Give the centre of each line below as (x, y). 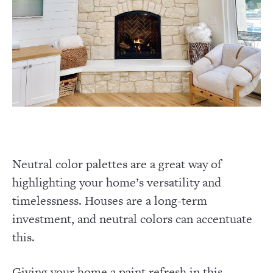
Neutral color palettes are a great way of (117, 164)
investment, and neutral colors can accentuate (132, 218)
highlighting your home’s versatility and (117, 182)
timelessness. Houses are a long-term (110, 200)
